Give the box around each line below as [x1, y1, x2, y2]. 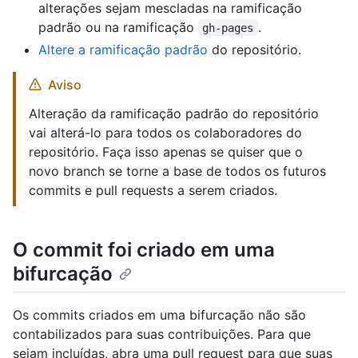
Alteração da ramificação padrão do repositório [29, 105, 319, 121]
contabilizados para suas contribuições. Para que [13, 325, 311, 342]
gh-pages [202, 21, 254, 34]
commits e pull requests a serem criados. [29, 181, 277, 198]
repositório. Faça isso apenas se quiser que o [29, 143, 303, 160]
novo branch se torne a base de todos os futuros [29, 162, 326, 179]
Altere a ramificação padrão [38, 41, 208, 58]
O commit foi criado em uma [13, 237, 275, 261]
